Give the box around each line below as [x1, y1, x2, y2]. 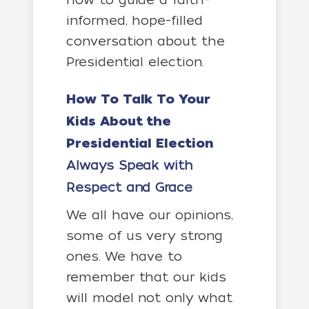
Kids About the [66, 114, 172, 129]
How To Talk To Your [66, 92, 210, 107]
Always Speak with [66, 158, 194, 172]
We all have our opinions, [66, 208, 233, 222]
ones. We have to [66, 249, 183, 263]
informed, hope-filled [66, 13, 203, 28]
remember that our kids [66, 270, 226, 284]
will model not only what [66, 290, 232, 305]
